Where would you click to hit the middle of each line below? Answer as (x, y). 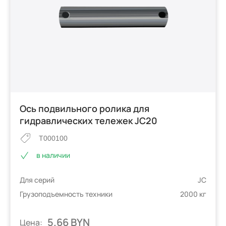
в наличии (53, 155)
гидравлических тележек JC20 (89, 121)
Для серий (37, 180)
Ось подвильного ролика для (85, 109)
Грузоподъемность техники (66, 194)
